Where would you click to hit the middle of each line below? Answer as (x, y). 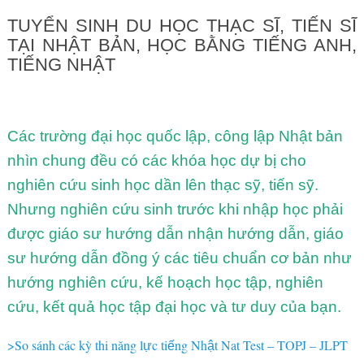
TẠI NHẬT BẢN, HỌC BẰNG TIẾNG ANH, (182, 45)
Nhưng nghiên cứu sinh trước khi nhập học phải (175, 209)
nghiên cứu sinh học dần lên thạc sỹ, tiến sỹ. (162, 184)
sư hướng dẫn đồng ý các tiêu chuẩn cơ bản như (179, 258)
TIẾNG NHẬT (61, 64)
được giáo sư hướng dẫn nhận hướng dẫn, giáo (175, 233)
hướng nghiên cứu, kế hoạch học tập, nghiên (165, 282)
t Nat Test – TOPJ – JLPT (281, 344)
